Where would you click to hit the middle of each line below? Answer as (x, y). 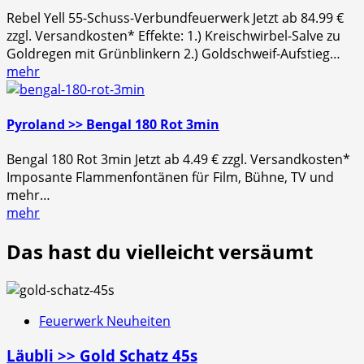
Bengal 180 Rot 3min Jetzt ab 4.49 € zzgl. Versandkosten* (178, 160)
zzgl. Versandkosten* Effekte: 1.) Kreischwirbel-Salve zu (173, 35)
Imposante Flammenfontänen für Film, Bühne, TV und (170, 178)
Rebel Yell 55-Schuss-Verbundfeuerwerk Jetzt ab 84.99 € (175, 17)
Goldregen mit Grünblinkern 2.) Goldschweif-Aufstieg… (173, 53)
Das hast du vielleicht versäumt (160, 252)
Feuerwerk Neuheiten (105, 321)
